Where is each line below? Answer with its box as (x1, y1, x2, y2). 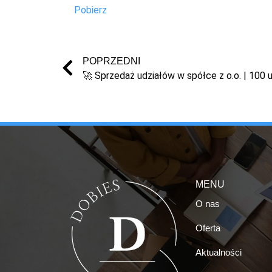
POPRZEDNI (83, 56, 140, 67)
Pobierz (74, 4, 107, 16)
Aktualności (195, 247, 242, 258)
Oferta (195, 223, 220, 234)
